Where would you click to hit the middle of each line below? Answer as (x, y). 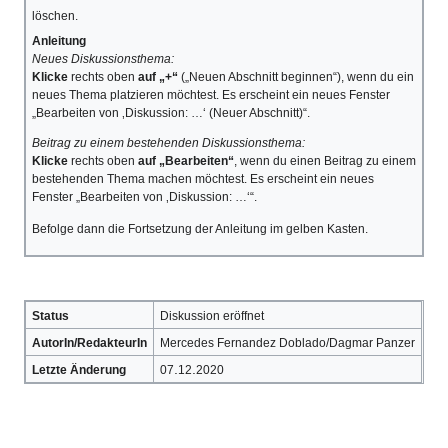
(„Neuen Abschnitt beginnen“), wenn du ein (295, 76)
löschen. (54, 16)
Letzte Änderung (78, 370)
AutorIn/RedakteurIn (89, 343)
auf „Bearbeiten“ (185, 160)
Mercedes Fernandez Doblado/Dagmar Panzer (287, 343)
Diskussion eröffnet (211, 316)
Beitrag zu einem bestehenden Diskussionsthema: (168, 142)
